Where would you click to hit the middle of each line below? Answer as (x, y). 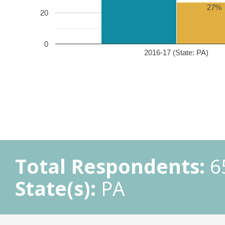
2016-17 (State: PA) (176, 52)
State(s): (55, 188)
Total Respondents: (110, 166)
